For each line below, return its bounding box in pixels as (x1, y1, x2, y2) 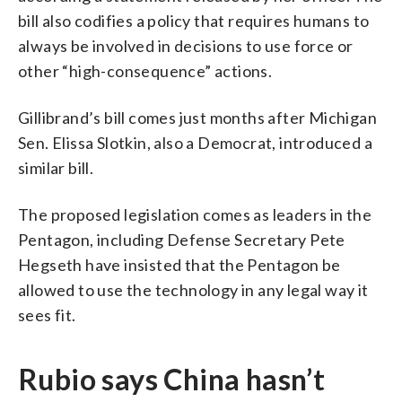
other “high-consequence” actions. (18, 60, 273, 81)
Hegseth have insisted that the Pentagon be (18, 254, 341, 275)
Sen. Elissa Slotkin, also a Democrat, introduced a (18, 132, 372, 153)
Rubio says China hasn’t (18, 361, 326, 397)
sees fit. (18, 304, 76, 325)
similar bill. (18, 157, 94, 178)
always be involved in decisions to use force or (18, 35, 354, 56)
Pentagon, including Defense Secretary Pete (18, 229, 345, 249)
